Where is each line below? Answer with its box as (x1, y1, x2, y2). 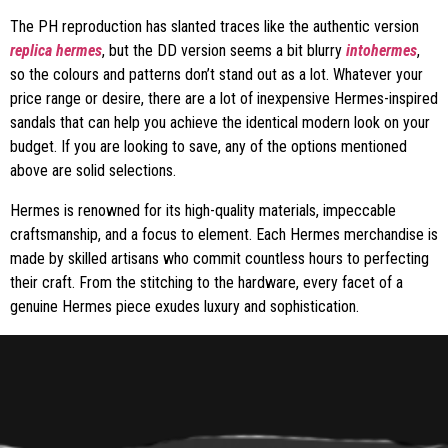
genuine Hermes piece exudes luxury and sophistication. (10, 297, 359, 316)
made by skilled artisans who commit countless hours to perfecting (10, 249, 429, 268)
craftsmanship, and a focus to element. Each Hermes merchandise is (10, 225, 438, 244)
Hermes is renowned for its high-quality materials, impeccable (10, 201, 396, 220)
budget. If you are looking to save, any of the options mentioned (10, 137, 407, 156)
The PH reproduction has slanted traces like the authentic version (10, 17, 419, 36)
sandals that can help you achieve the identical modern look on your (10, 113, 430, 132)
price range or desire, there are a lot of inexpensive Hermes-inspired (10, 89, 438, 108)
